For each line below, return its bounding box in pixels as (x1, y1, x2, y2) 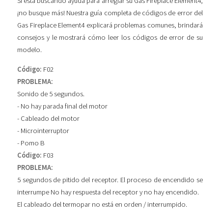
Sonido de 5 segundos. (17, 89, 84, 98)
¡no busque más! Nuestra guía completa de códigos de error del (17, 8, 203, 18)
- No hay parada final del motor (17, 101, 108, 110)
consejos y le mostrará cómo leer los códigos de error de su (17, 33, 203, 42)
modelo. (17, 45, 42, 55)
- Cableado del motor (17, 113, 80, 123)
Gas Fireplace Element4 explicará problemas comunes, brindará (17, 21, 203, 30)
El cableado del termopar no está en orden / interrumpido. (17, 199, 187, 209)
